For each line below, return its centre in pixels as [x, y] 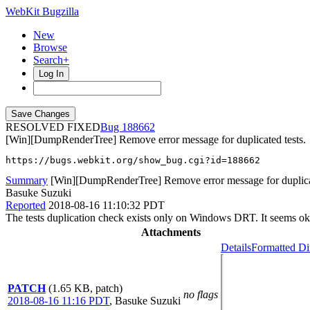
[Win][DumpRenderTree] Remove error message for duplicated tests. [156, 139]
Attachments [171, 232]
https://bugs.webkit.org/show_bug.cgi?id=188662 [133, 160]
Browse [50, 47]
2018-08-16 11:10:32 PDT [107, 205]
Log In [51, 74]
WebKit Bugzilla [42, 11]
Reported [26, 205]
